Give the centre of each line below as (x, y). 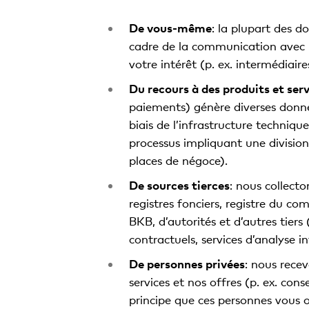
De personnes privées (187, 264)
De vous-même (170, 28)
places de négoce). (178, 160)
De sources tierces (179, 185)
